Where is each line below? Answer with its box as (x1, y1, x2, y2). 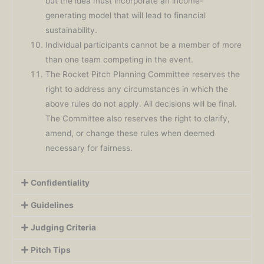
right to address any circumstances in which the (45, 84, 229, 94)
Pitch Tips (31, 245, 71, 255)
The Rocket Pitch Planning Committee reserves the (45, 69, 240, 79)
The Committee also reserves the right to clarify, (45, 113, 230, 123)
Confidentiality (31, 178, 90, 188)
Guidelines (31, 200, 74, 210)
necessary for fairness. (45, 143, 133, 153)
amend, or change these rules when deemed (45, 128, 215, 138)
